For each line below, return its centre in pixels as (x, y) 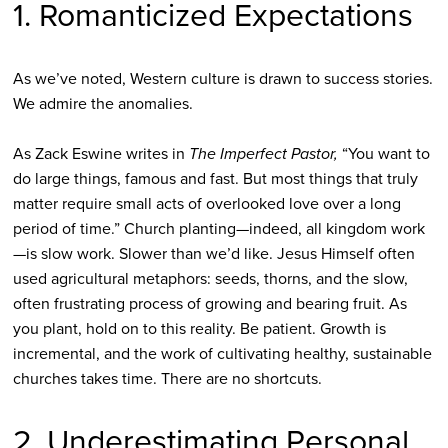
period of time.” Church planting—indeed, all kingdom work (218, 229)
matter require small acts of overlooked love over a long (206, 204)
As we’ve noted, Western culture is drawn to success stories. (222, 79)
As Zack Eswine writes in (100, 154)
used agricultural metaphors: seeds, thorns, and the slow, (210, 279)
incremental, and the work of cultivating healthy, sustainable (222, 354)
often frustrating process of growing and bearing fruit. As (209, 304)
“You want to (385, 154)
